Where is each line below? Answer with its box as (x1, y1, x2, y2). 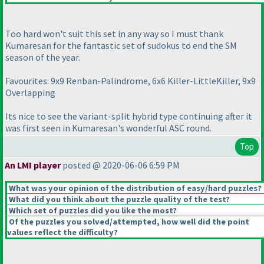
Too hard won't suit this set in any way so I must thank (5, 28, 223, 40)
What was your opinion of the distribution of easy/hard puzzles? (7, 183, 262, 194)
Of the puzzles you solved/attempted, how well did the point (7, 216, 249, 227)
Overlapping (5, 87, 55, 99)
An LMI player (5, 159, 61, 171)
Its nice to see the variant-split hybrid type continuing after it (5, 110, 252, 123)
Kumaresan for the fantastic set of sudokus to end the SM (5, 39, 237, 52)
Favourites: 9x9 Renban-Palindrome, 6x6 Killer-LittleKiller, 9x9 (5, 75, 256, 87)
